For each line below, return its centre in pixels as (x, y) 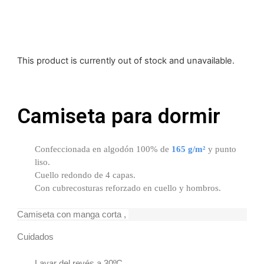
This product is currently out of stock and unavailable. (126, 61)
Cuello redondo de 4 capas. (85, 175)
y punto (221, 149)
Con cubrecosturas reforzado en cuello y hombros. (128, 188)
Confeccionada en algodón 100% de (103, 149)
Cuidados (35, 237)
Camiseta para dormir (119, 117)
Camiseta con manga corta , (73, 214)
